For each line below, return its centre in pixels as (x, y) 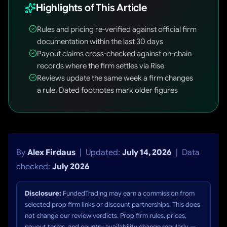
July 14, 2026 (147, 153)
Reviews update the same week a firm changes (115, 78)
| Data (186, 153)
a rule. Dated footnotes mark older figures (107, 90)
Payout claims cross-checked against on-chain (114, 54)
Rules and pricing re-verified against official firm (117, 29)
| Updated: (99, 153)
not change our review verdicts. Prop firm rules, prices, (106, 216)
